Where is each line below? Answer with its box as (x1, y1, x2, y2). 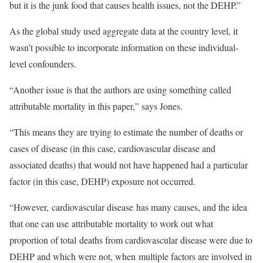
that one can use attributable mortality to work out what (9, 217, 213, 230)
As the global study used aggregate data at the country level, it (9, 25, 238, 37)
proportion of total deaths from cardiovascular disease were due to (9, 234, 252, 246)
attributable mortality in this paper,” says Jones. (9, 100, 183, 112)
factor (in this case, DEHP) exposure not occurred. (9, 175, 195, 187)
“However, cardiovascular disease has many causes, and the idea (9, 201, 247, 213)
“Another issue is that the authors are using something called (9, 83, 231, 96)
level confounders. (9, 58, 76, 70)
